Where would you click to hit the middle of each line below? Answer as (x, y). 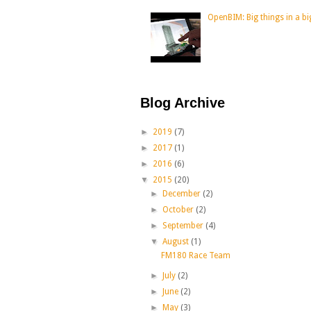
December (183, 193)
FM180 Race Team (195, 255)
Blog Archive (183, 102)
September (184, 225)
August (177, 241)
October (179, 209)
